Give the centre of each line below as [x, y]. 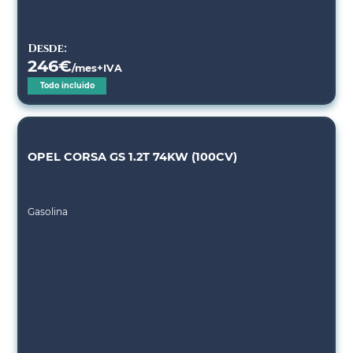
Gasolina [48, 212]
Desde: [48, 49]
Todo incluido [67, 86]
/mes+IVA [97, 69]
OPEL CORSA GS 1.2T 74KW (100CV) [133, 157]
